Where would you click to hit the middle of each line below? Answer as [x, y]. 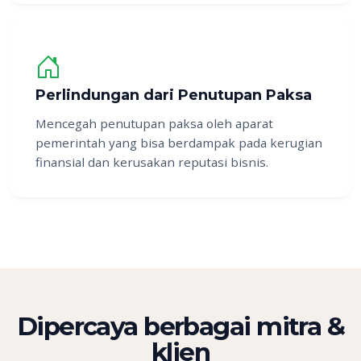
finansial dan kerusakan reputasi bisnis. [152, 162]
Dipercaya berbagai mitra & [180, 327]
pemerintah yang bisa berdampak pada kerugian [179, 143]
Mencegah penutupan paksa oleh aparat [154, 124]
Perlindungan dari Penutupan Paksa [174, 95]
